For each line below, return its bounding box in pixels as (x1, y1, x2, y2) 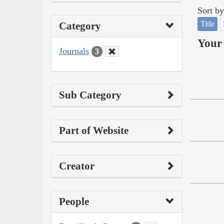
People (59, 195, 89, 208)
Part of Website (59, 124, 128, 137)
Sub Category (59, 89, 121, 101)
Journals (59, 45, 89, 56)
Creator (59, 160, 94, 172)
